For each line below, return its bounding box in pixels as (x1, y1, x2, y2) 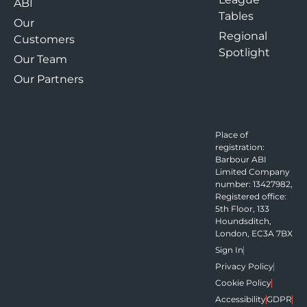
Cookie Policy (214, 278, 271, 288)
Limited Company (214, 167, 290, 177)
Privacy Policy (214, 261, 273, 272)
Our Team (14, 53, 67, 66)
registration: (214, 142, 265, 153)
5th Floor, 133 (214, 204, 269, 214)
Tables (218, 10, 254, 23)
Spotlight (218, 46, 270, 60)
